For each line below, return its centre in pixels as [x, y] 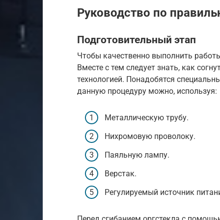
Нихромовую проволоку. [150, 136]
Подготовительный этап [137, 40]
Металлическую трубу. [147, 117]
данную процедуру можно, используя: [147, 91]
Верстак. [121, 174]
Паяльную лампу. [137, 155]
